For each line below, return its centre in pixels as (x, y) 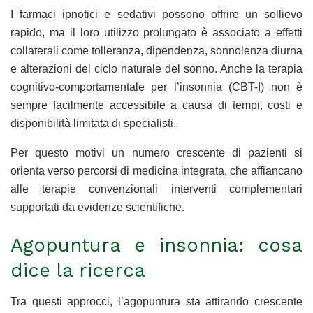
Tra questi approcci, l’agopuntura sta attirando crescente (156, 301)
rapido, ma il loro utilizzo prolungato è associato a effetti (156, 33)
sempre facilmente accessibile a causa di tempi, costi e (156, 105)
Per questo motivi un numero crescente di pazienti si (156, 153)
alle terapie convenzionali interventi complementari (156, 189)
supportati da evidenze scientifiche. (97, 208)
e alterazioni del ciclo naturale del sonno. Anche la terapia (156, 69)
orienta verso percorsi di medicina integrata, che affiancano (156, 171)
